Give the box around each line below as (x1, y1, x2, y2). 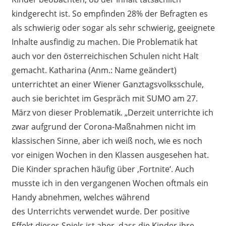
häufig (91, 163, 115, 175)
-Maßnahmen (111, 121, 163, 133)
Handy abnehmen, (11, 192, 84, 203)
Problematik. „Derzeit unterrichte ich (72, 107, 213, 119)
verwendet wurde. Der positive (71, 206, 190, 217)
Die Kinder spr (11, 163, 66, 175)
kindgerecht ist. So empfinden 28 (11, 8, 136, 20)
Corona (81, 121, 112, 133)
